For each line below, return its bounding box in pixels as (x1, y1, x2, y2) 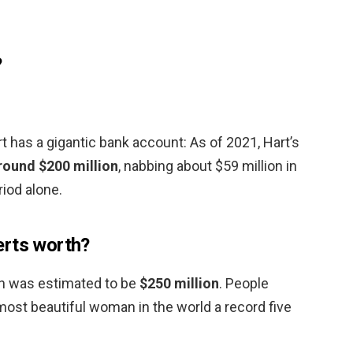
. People (219, 274, 269, 292)
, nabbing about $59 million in (118, 157, 297, 174)
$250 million (139, 274, 219, 292)
